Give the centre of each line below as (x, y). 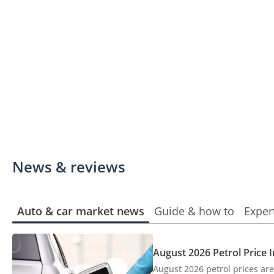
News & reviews (69, 166)
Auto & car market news (81, 211)
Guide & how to (194, 211)
